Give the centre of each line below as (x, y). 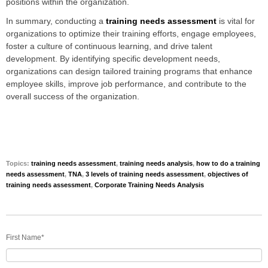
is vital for (236, 21)
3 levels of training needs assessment (145, 174)
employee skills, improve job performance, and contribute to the (126, 84)
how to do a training (228, 164)
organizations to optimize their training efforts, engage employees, (131, 34)
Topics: (19, 164)
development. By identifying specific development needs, (113, 59)
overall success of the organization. (73, 97)
